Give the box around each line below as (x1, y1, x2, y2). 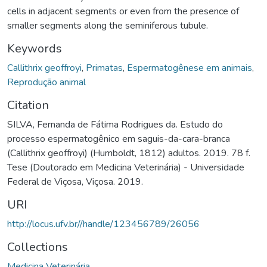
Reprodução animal (7, 75, 86, 89)
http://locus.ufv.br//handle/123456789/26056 (7, 217, 200, 231)
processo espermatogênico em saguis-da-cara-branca (7, 132, 230, 145)
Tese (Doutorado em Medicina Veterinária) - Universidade (7, 160, 244, 174)
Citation (7, 97, 49, 113)
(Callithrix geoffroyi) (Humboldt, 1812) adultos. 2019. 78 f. (7, 146, 250, 160)
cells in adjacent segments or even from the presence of (7, 4, 239, 18)
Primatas (86, 61, 123, 74)
